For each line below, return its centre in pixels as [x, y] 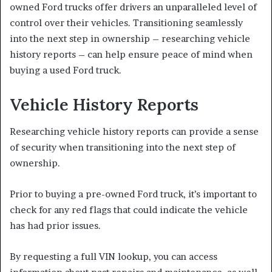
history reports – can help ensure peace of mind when [131, 54]
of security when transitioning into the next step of [123, 148]
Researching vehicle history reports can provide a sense [134, 132]
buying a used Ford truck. [66, 70]
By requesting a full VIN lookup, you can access [114, 257]
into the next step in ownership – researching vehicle [130, 38]
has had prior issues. [55, 226]
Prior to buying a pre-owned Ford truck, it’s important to [133, 194]
